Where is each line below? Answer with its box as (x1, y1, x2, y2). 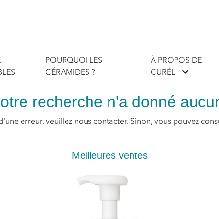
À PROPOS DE (150, 55, 202, 65)
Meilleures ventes (71, 150, 148, 161)
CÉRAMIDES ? (45, 67, 96, 77)
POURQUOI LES (45, 55, 103, 65)
